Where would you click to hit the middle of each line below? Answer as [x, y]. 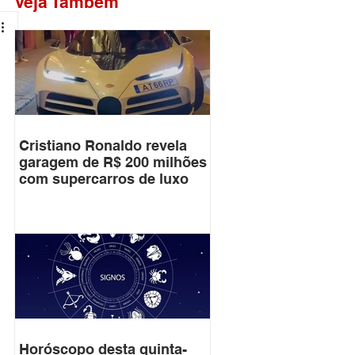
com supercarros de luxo [104, 179]
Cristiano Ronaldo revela [103, 145]
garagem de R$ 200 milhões [113, 162]
